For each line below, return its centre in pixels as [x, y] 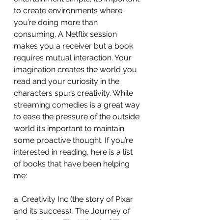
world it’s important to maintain [70, 128]
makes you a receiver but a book [74, 46]
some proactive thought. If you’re [74, 140]
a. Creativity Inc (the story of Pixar [74, 199]
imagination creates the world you [76, 69]
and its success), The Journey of [73, 211]
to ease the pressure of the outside [78, 117]
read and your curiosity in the [68, 81]
